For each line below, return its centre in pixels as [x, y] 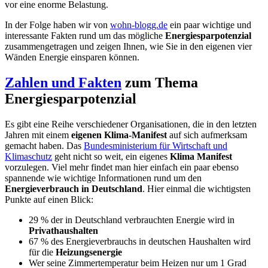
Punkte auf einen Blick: [49, 199]
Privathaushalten [63, 230]
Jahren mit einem [38, 135]
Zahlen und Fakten [63, 82]
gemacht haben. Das [44, 145]
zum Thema [160, 82]
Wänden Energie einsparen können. [72, 57]
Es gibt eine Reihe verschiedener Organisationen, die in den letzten [131, 124]
